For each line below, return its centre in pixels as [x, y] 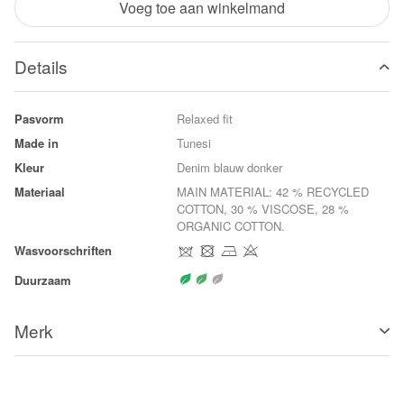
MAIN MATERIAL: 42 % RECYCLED [273, 192]
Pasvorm [39, 119]
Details [41, 66]
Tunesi [194, 143]
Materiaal [40, 192]
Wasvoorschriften [63, 250]
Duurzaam [43, 280]
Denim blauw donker [230, 167]
